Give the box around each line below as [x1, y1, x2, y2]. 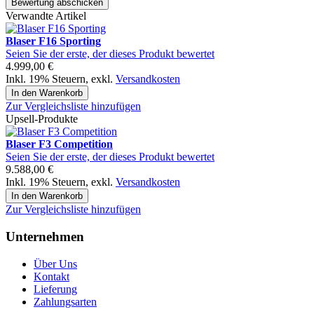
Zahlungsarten [34, 295, 97, 308]
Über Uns [34, 257, 77, 270]
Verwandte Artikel [6, 10, 86, 22]
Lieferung [34, 282, 77, 295]
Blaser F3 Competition [6, 138, 113, 151]
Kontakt [34, 270, 69, 282]
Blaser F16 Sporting [6, 35, 101, 48]
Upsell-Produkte [6, 113, 78, 125]
